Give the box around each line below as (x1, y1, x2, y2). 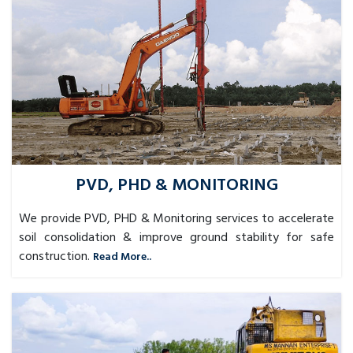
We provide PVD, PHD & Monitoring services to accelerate (19, 208, 334, 229)
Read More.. (93, 247, 151, 266)
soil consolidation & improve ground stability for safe (19, 227, 334, 248)
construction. (19, 246, 90, 267)
